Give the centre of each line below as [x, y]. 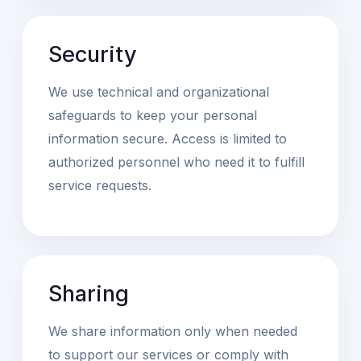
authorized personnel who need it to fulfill [176, 162]
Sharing [89, 293]
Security [93, 54]
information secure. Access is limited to [168, 138]
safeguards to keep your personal [153, 115]
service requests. [100, 185]
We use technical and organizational [159, 91]
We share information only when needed [173, 331]
